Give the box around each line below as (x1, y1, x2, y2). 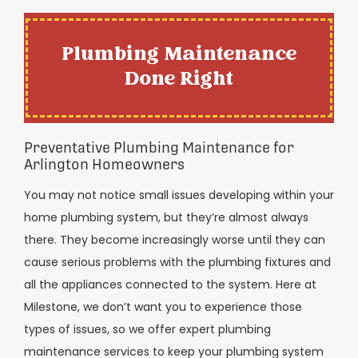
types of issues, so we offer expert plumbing (24, 321, 271, 338)
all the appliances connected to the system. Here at (24, 276, 316, 293)
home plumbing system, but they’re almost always (24, 209, 308, 226)
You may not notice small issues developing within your (24, 187, 334, 204)
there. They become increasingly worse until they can (24, 232, 325, 249)
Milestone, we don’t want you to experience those (24, 299, 302, 316)
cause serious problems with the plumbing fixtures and (24, 254, 331, 271)
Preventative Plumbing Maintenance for (24, 139, 294, 157)
